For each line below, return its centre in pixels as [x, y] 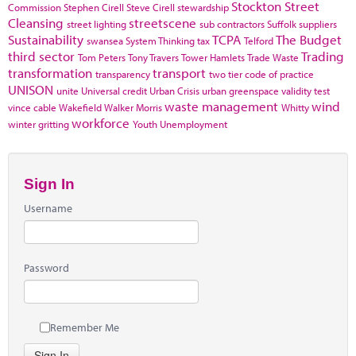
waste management [221, 106]
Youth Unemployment [180, 124]
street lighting [97, 24]
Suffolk [282, 24]
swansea [105, 41]
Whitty [295, 107]
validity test [306, 91]
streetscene [163, 23]
